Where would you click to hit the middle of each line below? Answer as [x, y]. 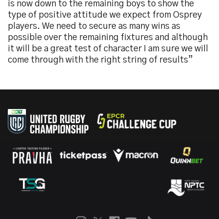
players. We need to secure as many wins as [94, 26]
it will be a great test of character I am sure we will [108, 49]
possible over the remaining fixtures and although [108, 38]
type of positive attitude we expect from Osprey [105, 15]
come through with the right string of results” [100, 60]
